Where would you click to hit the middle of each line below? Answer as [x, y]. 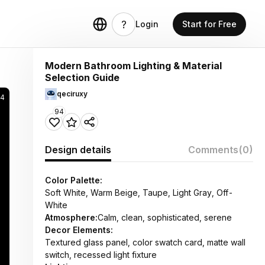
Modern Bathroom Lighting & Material [133, 66]
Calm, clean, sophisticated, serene [165, 217]
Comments [213, 150]
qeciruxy [72, 94]
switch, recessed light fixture [101, 255]
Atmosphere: [71, 217]
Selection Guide [82, 77]
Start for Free [209, 24]
